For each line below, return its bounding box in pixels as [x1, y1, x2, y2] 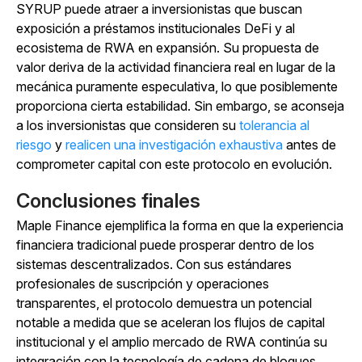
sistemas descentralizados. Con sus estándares [16, 256, 292, 273]
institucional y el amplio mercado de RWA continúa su [16, 334, 327, 351]
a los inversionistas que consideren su [16, 117, 239, 134]
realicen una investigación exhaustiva [65, 137, 283, 154]
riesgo [16, 137, 52, 154]
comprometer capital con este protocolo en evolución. [16, 156, 332, 173]
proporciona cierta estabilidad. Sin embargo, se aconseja [16, 98, 344, 115]
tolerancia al [239, 117, 309, 134]
